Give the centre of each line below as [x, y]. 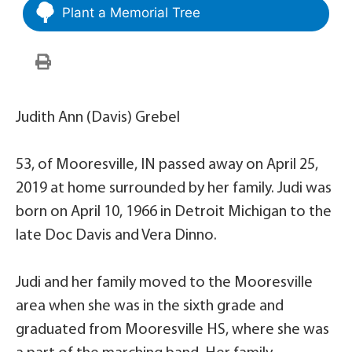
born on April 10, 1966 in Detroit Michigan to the [174, 213]
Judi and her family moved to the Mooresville [164, 283]
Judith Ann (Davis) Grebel [98, 118]
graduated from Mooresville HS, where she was [172, 330]
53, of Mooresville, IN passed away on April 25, [167, 165]
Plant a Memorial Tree [131, 13]
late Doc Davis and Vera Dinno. [116, 236]
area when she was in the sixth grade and [150, 307]
